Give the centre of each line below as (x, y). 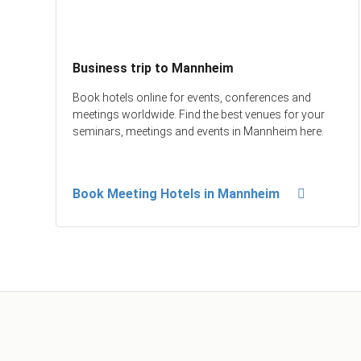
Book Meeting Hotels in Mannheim (176, 194)
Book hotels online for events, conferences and (192, 98)
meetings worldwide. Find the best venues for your (199, 115)
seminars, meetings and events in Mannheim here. (199, 132)
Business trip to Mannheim (154, 68)
